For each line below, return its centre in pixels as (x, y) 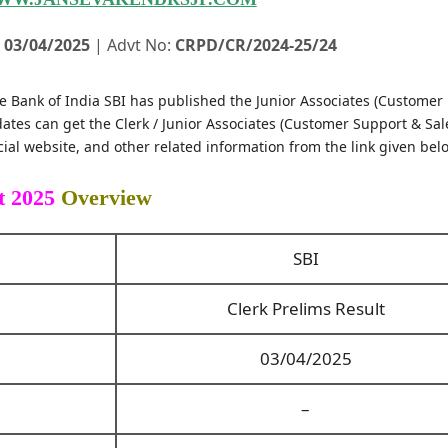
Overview (103, 197)
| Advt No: (132, 45)
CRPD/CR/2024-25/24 (255, 45)
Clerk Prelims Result (305, 308)
